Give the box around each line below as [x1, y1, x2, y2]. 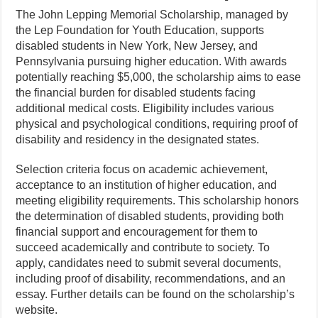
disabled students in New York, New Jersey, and [16, 40, 258, 52]
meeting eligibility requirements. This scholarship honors [16, 194, 300, 207]
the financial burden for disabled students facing [16, 87, 256, 99]
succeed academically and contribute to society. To [16, 241, 270, 253]
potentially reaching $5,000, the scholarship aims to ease [16, 71, 302, 83]
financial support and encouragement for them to [16, 226, 258, 238]
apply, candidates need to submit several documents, [16, 257, 282, 269]
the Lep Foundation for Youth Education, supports [16, 24, 265, 36]
